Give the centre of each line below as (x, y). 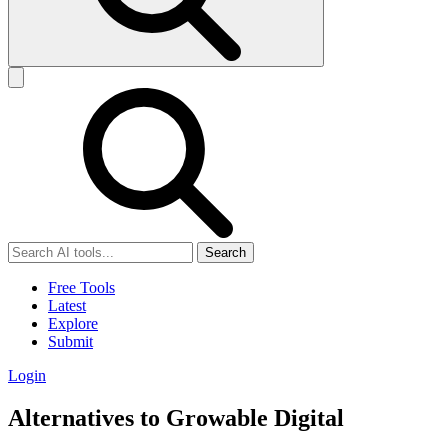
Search (225, 253)
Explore (73, 324)
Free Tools (81, 288)
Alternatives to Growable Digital (176, 418)
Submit (70, 342)
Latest (67, 306)
